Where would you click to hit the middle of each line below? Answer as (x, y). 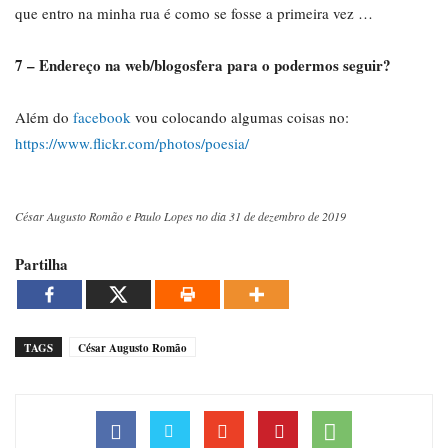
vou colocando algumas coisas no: (240, 117)
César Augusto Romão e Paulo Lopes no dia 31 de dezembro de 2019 (180, 216)
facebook (102, 117)
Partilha (41, 264)
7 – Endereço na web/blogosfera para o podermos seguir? (203, 65)
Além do (44, 117)
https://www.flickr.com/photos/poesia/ (132, 143)
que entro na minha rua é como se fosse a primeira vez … (194, 13)
